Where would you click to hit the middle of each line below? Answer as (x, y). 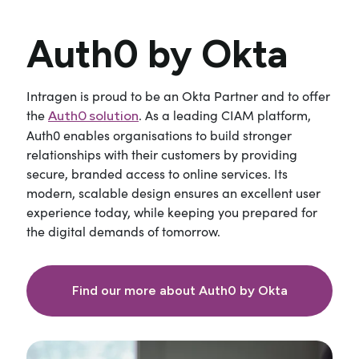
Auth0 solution (93, 116)
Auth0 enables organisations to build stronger (159, 135)
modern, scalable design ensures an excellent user (173, 193)
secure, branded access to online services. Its (157, 174)
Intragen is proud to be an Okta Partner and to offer (178, 96)
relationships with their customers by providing (162, 155)
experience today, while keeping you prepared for (172, 212)
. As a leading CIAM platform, (225, 115)
